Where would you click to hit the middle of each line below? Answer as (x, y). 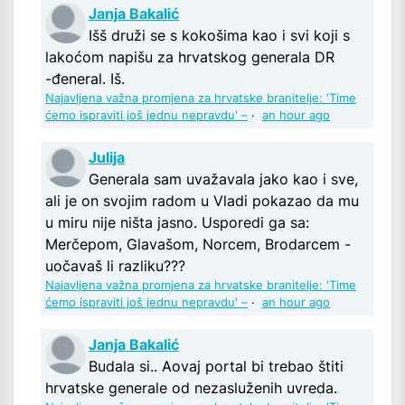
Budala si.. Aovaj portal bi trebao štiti (216, 367)
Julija (107, 158)
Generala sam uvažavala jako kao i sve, (223, 179)
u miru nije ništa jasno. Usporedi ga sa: (177, 223)
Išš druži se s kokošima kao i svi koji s (219, 36)
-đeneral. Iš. (85, 79)
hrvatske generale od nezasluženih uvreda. (191, 388)
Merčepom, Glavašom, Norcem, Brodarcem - (198, 245)
